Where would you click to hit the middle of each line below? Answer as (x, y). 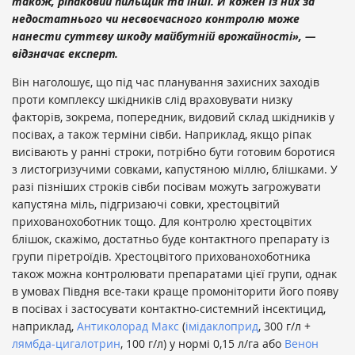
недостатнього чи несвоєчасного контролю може (156, 18)
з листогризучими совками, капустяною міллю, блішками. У (175, 169)
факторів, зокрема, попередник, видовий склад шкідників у (173, 116)
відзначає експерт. (65, 53)
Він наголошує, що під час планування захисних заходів (166, 82)
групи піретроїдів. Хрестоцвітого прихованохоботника (161, 256)
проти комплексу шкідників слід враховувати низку (152, 99)
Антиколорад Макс (128, 326)
